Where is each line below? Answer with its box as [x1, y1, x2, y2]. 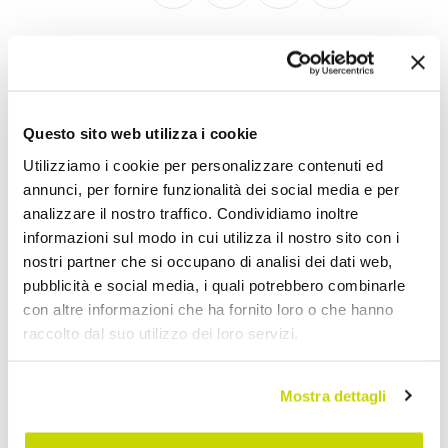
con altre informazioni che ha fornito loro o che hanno [23, 300, 393, 317]
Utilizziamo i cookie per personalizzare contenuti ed [23, 156, 383, 173]
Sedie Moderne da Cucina [130, 55, 339, 76]
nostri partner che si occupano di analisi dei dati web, [23, 252, 393, 269]
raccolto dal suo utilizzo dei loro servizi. [23, 324, 299, 341]
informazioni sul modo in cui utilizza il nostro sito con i [23, 228, 399, 245]
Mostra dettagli [280, 387, 387, 404]
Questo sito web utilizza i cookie [23, 124, 258, 142]
